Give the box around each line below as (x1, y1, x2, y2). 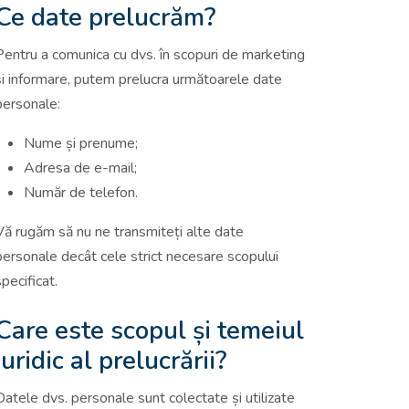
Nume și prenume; (24, 132, 138, 153)
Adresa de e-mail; (24, 157, 137, 178)
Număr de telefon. (24, 182, 138, 203)
